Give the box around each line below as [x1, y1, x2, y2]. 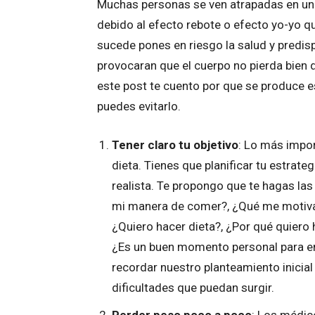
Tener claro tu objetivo [112, 138, 238, 153]
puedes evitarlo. [97, 99, 181, 114]
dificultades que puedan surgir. [112, 281, 274, 295]
